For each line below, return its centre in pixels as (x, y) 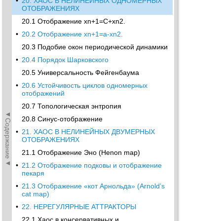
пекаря (33, 173)
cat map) (36, 194)
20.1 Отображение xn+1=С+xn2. (74, 21)
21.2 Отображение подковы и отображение (92, 165)
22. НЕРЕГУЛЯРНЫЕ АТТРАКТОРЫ (79, 207)
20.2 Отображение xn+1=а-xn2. (72, 34)
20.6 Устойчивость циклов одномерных (85, 85)
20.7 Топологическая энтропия (72, 106)
